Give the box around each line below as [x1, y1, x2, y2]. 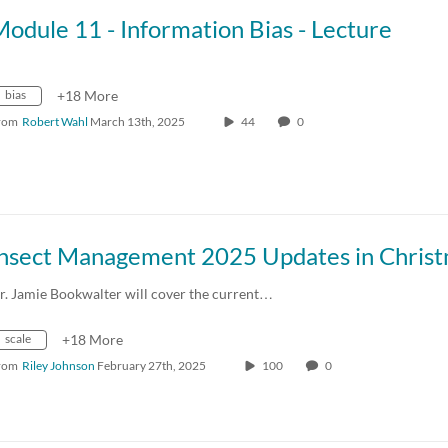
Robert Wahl [22, 113, 88, 129]
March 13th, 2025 [90, 113, 185, 129]
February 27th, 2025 [97, 357, 206, 373]
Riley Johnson [22, 357, 95, 373]
